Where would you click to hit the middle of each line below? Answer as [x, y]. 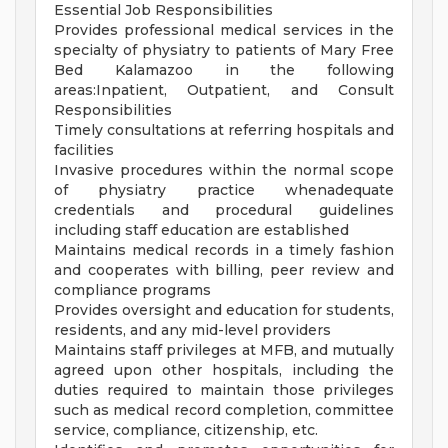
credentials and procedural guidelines [224, 210]
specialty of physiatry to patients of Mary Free [224, 50]
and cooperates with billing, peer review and [224, 270]
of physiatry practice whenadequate [224, 190]
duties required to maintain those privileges [224, 390]
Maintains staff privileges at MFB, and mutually [224, 350]
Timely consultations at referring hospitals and [224, 130]
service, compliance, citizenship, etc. [186, 430]
